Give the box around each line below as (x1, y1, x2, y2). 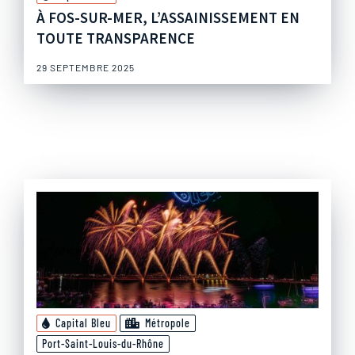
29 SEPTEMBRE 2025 (36, 62, 135, 74)
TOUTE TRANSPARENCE (36, 29, 195, 48)
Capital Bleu (55, 316, 111, 330)
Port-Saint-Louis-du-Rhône (42, 337, 164, 351)
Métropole (145, 316, 190, 330)
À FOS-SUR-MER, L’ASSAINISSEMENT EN (36, 8, 300, 28)
